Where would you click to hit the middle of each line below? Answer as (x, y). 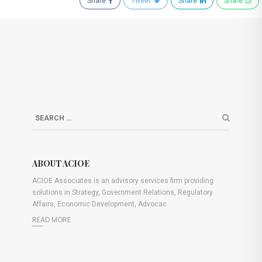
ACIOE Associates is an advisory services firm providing (123, 181)
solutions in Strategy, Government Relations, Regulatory (123, 192)
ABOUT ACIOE (61, 163)
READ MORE (51, 220)
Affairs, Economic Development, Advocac (99, 204)
